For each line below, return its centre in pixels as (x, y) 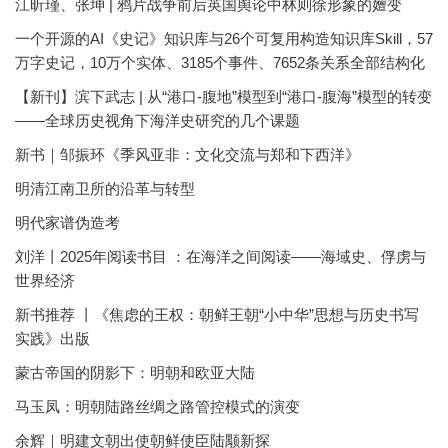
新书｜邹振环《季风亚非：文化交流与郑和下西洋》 (187, 154)
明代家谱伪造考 (67, 222)
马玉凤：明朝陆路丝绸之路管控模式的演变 (157, 406)
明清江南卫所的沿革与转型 (105, 188)
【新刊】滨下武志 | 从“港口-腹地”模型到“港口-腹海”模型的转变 (223, 96)
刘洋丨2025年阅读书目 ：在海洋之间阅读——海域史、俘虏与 (220, 256)
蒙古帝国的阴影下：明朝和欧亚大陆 (135, 372)
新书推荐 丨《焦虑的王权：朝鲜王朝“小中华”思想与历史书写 (217, 314)
